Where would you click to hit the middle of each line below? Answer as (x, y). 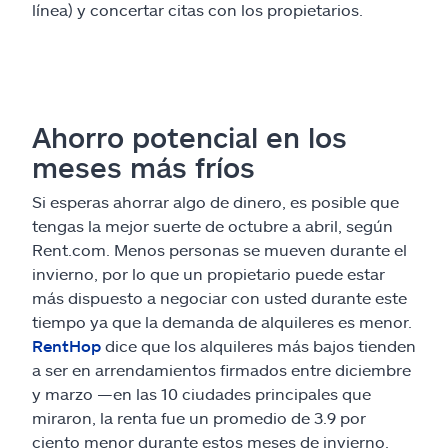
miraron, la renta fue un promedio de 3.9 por (199, 417)
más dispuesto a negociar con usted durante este (219, 297)
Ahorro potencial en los (189, 136)
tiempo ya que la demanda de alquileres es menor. (222, 321)
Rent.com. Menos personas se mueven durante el (219, 249)
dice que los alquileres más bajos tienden (258, 345)
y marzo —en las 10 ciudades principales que (201, 393)
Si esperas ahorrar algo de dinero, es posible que (215, 201)
